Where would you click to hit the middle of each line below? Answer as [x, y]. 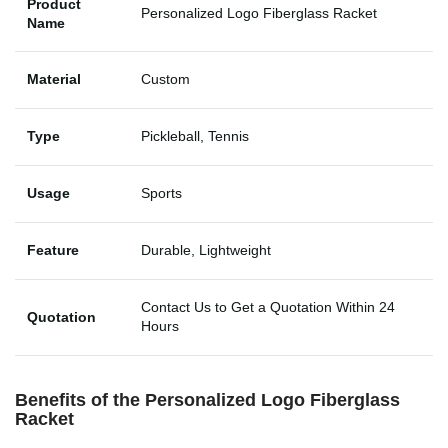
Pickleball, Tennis [195, 135]
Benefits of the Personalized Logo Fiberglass [207, 399]
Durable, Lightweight [206, 249]
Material [54, 78]
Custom [165, 78]
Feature [53, 249]
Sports [161, 192]
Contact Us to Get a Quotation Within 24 [268, 306]
